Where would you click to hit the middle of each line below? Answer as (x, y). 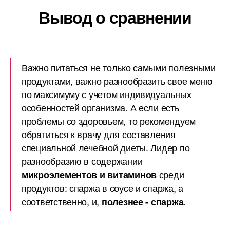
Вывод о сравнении (115, 17)
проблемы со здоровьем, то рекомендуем (109, 121)
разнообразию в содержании (82, 161)
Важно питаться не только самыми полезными (119, 67)
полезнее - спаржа (142, 202)
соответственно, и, (62, 201)
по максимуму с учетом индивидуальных (107, 94)
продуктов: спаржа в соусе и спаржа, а (103, 188)
